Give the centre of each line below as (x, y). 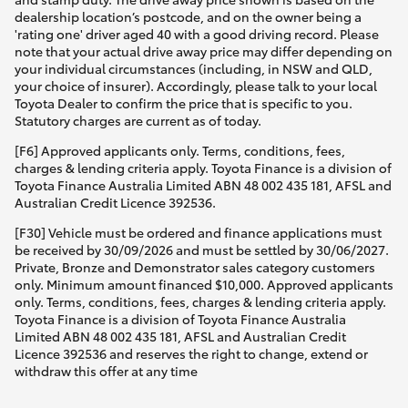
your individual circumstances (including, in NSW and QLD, (194, 68)
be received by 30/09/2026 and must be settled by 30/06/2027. (202, 249)
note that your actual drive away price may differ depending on (204, 51)
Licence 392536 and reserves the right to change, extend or (191, 353)
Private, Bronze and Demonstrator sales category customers (195, 266)
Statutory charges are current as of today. (138, 120)
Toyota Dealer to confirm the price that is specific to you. (184, 102)
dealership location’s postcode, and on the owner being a (188, 16)
